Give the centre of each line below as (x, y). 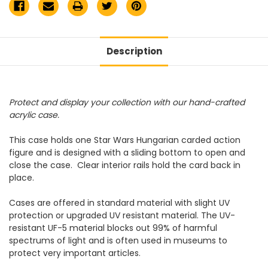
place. (24, 178)
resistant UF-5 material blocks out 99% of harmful (113, 228)
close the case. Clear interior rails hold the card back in (125, 165)
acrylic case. (35, 115)
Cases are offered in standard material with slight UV (119, 203)
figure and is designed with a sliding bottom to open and (127, 153)
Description (134, 51)
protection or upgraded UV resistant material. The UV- (122, 216)
